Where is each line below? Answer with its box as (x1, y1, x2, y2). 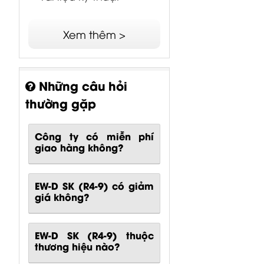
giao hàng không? (35, 140, 123, 154)
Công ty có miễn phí (35, 128, 154, 143)
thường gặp (25, 94, 96, 111)
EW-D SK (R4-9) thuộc (35, 227, 154, 242)
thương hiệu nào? (35, 239, 120, 253)
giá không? (35, 189, 89, 203)
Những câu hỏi (35, 76, 127, 94)
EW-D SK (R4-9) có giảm (35, 178, 154, 192)
